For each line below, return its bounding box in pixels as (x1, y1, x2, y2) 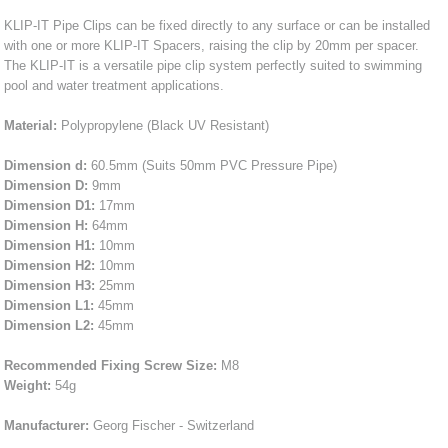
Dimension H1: (4, 237, 96, 253)
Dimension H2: (4, 257, 96, 273)
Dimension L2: (4, 317, 95, 333)
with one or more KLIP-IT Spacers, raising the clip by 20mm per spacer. (4, 37, 420, 53)
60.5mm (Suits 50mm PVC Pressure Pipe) (87, 157, 338, 173)
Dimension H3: (4, 277, 96, 293)
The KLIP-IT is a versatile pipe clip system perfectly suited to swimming (4, 57, 423, 73)
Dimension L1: (4, 297, 95, 313)
